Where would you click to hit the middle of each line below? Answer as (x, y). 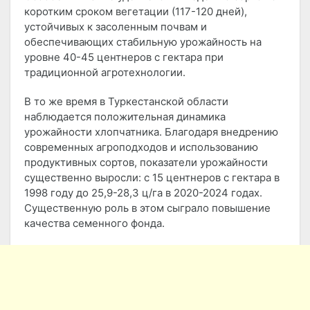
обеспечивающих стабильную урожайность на (143, 42)
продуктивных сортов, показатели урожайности (146, 163)
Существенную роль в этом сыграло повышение (147, 208)
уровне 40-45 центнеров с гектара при (124, 57)
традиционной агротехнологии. (105, 73)
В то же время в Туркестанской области (126, 102)
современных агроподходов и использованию (141, 147)
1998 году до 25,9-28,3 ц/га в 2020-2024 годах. (143, 193)
